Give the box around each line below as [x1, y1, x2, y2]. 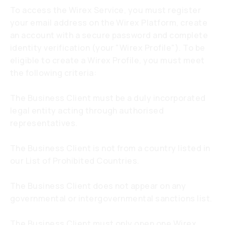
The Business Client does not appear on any [10, 180, 186, 191]
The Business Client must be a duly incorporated [10, 92, 206, 103]
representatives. [10, 118, 78, 129]
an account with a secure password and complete [10, 30, 208, 41]
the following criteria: [10, 67, 97, 78]
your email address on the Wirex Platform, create [10, 17, 208, 28]
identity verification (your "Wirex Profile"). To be [10, 42, 205, 53]
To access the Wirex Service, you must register [10, 5, 201, 16]
